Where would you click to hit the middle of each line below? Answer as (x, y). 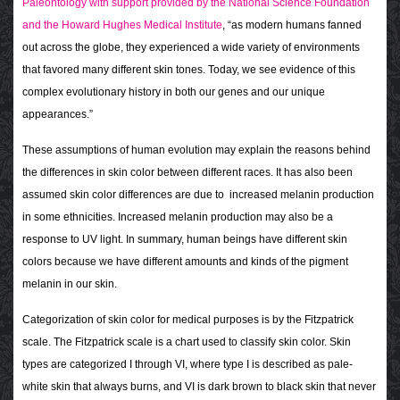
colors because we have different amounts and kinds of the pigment (185, 262)
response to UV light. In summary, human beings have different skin (185, 240)
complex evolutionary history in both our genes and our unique (174, 92)
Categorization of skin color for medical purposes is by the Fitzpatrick (188, 320)
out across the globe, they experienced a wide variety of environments (191, 48)
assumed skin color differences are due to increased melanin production (198, 195)
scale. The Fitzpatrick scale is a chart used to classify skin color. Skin (187, 342)
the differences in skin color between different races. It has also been (187, 173)
